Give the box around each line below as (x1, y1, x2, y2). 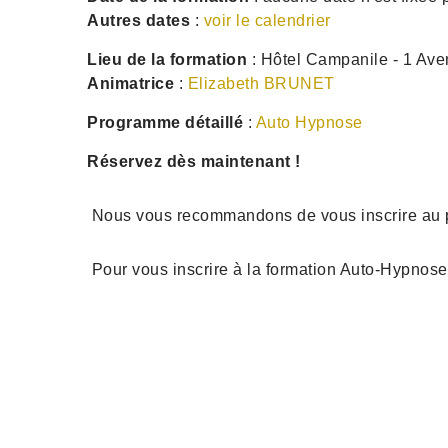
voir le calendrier (203, 12, 331, 30)
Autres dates (87, 12, 190, 30)
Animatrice (87, 75, 174, 93)
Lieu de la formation (87, 51, 247, 69)
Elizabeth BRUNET (187, 75, 335, 93)
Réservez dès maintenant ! (87, 153, 301, 171)
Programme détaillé (87, 114, 243, 132)
